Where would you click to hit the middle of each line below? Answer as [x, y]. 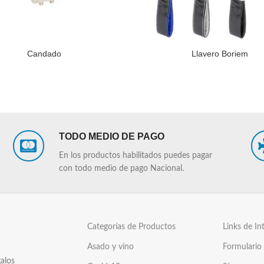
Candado [44, 54]
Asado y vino [110, 247]
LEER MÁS [156, 54]
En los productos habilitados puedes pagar [135, 156]
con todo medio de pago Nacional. [121, 169]
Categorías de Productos [131, 227]
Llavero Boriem [220, 54]
